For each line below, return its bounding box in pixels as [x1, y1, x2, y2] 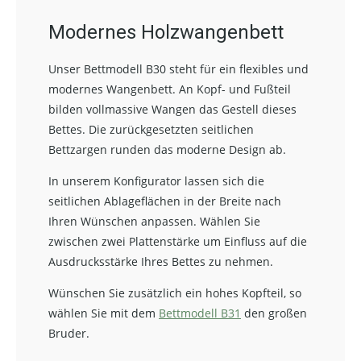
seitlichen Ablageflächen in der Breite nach [48, 193, 281, 210]
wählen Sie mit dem [48, 305, 159, 322]
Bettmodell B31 [159, 305, 241, 322]
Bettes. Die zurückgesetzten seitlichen [48, 122, 254, 138]
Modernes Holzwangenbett [48, 21, 284, 44]
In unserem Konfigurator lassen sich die [48, 173, 264, 189]
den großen [241, 305, 307, 322]
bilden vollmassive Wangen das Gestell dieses [48, 102, 297, 118]
